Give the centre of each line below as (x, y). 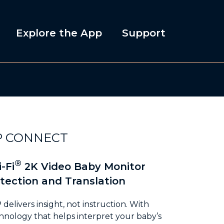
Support (144, 33)
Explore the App (59, 33)
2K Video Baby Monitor (84, 166)
